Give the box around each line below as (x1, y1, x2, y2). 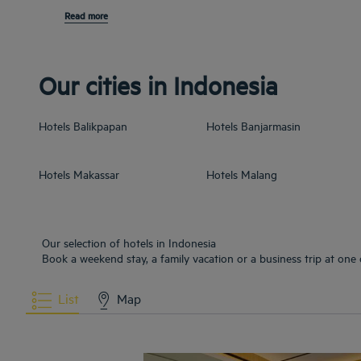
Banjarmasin (241, 118, 301, 134)
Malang (241, 166, 277, 182)
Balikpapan (73, 118, 127, 134)
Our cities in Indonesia (39, 70, 278, 102)
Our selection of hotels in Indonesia (42, 234, 216, 251)
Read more (70, 9, 108, 23)
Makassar (73, 166, 119, 182)
